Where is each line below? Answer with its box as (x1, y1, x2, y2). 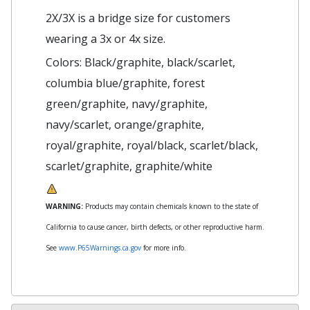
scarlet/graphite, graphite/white (46, 158, 212, 174)
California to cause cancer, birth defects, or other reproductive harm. (46, 222, 264, 232)
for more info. (141, 243, 186, 253)
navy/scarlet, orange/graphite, (46, 117, 204, 133)
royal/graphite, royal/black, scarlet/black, (46, 138, 258, 154)
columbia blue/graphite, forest (46, 75, 205, 91)
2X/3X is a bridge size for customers (46, 10, 230, 26)
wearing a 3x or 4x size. (46, 31, 165, 47)
